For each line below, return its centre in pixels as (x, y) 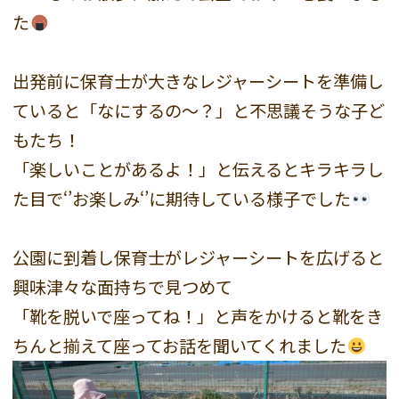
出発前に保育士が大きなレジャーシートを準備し (199, 81)
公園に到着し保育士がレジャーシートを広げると (199, 257)
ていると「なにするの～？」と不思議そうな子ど (199, 110)
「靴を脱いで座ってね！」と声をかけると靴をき (198, 316)
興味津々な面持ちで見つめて (123, 286)
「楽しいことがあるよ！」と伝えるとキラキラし (199, 169)
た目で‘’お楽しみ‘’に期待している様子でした (182, 198)
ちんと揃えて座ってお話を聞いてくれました (180, 345)
